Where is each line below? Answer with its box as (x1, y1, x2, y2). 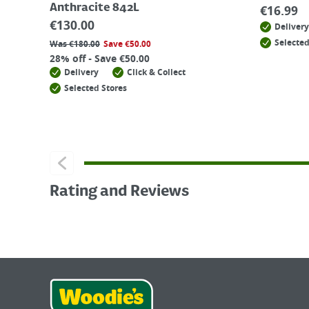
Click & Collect (127, 66, 186, 79)
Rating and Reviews (50, 183, 189, 201)
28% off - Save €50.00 (50, 52, 150, 66)
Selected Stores (64, 82, 127, 94)
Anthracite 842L (50, 1, 139, 15)
